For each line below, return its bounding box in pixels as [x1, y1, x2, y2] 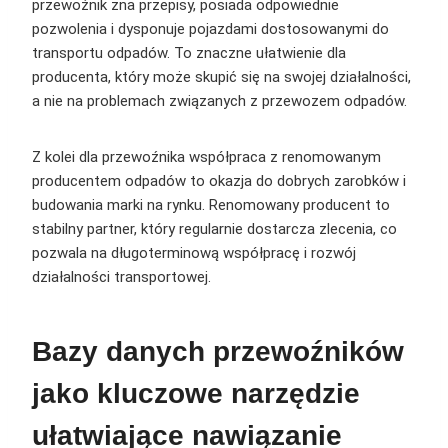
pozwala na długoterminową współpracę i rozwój [32, 244, 356, 263]
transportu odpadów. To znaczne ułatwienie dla [32, 44, 346, 63]
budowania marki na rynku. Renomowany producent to [32, 196, 390, 215]
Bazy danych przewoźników [32, 336, 404, 368]
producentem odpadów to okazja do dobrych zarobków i [32, 172, 406, 191]
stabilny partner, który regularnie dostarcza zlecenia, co [32, 220, 397, 239]
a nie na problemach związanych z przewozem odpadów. [32, 92, 407, 111]
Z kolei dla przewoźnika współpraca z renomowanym [32, 148, 381, 167]
